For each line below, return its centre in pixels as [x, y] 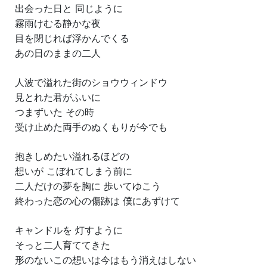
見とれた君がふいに [58, 97]
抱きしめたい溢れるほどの [72, 156]
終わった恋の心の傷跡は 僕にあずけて [97, 201]
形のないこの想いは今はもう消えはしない [105, 260]
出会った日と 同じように [69, 8]
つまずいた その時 [55, 112]
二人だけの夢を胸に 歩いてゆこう [88, 186]
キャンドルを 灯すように [69, 230]
